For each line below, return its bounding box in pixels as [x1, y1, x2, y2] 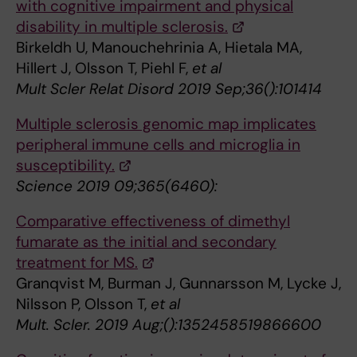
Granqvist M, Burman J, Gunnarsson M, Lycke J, [16, 273, 341, 294]
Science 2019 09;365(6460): [16, 176, 218, 197]
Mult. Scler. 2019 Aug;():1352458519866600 [16, 315, 321, 335]
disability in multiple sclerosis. [16, 17, 228, 37]
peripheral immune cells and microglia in [16, 135, 300, 155]
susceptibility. [16, 155, 115, 176]
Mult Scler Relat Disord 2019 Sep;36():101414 [16, 79, 322, 100]
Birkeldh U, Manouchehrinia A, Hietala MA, [16, 37, 302, 58]
